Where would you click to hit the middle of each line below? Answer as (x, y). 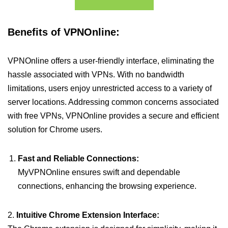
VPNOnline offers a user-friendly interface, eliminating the (111, 61)
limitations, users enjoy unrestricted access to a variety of (110, 88)
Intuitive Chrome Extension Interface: (88, 215)
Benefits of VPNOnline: (64, 32)
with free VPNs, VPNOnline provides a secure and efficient (113, 116)
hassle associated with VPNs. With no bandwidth (96, 75)
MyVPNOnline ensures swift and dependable (99, 172)
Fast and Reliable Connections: (78, 159)
